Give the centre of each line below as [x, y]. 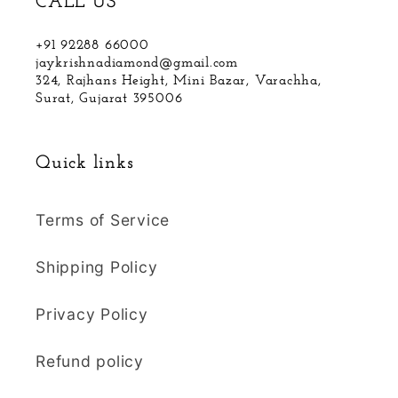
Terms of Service [103, 220]
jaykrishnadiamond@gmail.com [137, 63]
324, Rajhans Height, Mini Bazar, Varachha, [179, 80]
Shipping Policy [97, 267]
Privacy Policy [92, 314]
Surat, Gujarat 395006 [109, 98]
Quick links [85, 163]
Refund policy [90, 362]
